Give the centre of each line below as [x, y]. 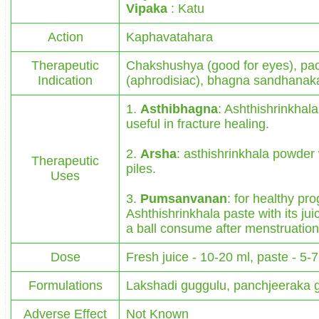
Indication [65, 80]
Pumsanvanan [184, 198]
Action [65, 37]
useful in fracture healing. [198, 124]
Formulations [65, 285]
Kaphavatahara [169, 37]
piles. [141, 168]
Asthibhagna [179, 109]
